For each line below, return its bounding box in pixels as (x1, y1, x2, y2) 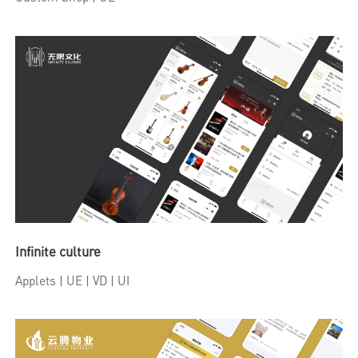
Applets (15, 272, 57, 288)
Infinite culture (15, 243, 101, 260)
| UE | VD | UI (56, 272, 130, 288)
